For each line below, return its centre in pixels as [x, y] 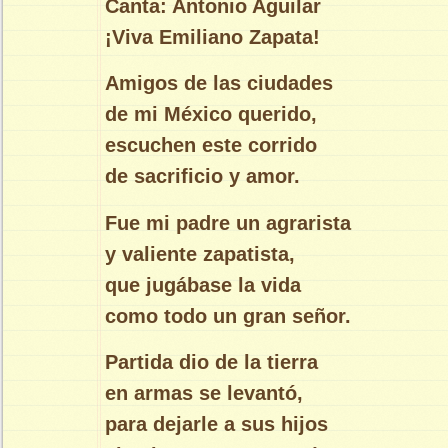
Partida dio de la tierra [211, 362]
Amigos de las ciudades [222, 83]
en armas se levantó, [204, 393]
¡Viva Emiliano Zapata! [212, 36]
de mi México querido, [211, 114]
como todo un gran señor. [228, 315]
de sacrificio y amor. [202, 176]
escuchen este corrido [214, 145]
